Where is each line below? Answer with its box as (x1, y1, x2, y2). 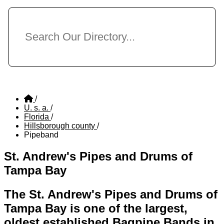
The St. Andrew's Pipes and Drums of (4, 187, 217, 201)
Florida (24, 112, 51, 121)
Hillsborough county (24, 121, 97, 130)
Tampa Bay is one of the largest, (4, 201, 187, 215)
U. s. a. (24, 103, 50, 112)
